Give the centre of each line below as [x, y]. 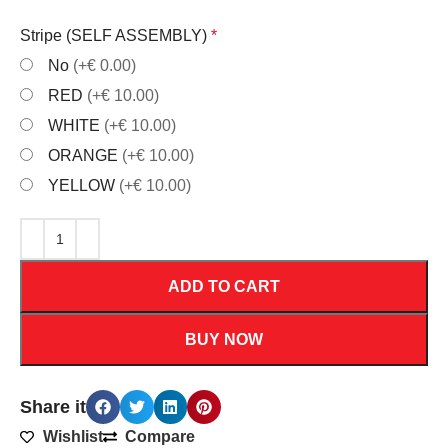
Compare [160, 437]
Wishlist [72, 437]
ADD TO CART [224, 287]
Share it [53, 407]
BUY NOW [224, 340]
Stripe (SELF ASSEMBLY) [116, 36]
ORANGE [85, 156]
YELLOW [84, 186]
